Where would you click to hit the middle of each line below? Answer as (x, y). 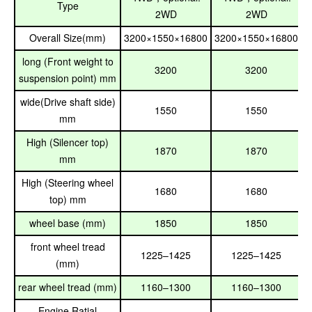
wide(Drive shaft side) (68, 102)
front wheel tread (68, 247)
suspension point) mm (68, 78)
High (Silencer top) (68, 142)
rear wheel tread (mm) (68, 287)
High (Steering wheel (68, 182)
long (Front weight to (68, 61)
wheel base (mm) (68, 223)
